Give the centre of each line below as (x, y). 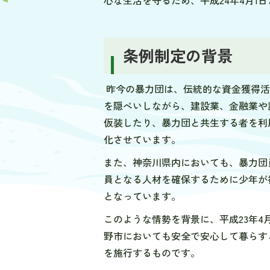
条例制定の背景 (178, 55)
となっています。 (142, 196)
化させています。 (142, 139)
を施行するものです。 (152, 253)
